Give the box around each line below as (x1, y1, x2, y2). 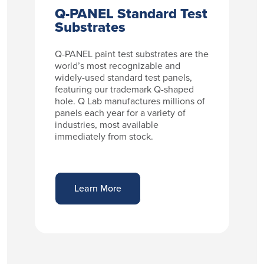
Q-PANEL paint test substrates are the (55, 47, 209, 61)
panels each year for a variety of (55, 105, 186, 120)
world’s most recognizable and (55, 58, 181, 72)
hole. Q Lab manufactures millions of (55, 94, 206, 108)
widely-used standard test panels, (55, 70, 193, 84)
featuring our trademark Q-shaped (55, 82, 194, 96)
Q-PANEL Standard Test (55, 2, 208, 24)
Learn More (74, 181, 122, 195)
